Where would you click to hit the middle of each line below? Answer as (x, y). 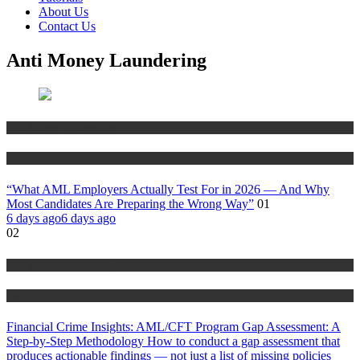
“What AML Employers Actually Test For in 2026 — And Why (168, 190)
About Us (63, 12)
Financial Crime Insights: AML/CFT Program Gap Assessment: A (174, 326)
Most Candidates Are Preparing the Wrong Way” (130, 204)
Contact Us (67, 27)
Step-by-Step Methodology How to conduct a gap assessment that (173, 341)
